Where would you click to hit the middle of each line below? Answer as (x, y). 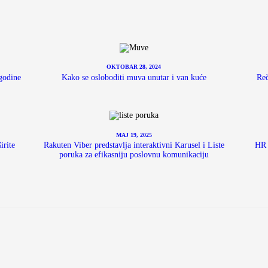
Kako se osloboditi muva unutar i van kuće (134, 77)
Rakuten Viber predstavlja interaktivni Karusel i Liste (134, 145)
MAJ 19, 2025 (134, 135)
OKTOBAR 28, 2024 (134, 67)
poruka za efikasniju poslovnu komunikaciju (134, 155)
